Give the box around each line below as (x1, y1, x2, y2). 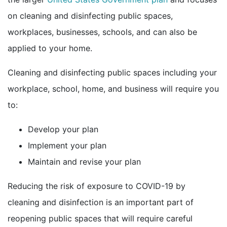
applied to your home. (8, 43, 92, 53)
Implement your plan (28, 140, 106, 150)
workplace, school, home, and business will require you (8, 83, 219, 94)
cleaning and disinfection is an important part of (8, 197, 194, 207)
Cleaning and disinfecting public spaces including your (8, 67, 217, 78)
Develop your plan (28, 124, 98, 134)
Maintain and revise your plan (28, 156, 141, 167)
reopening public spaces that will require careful (8, 213, 193, 223)
